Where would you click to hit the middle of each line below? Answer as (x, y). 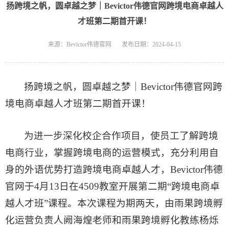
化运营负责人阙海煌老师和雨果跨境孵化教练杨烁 (112, 220)
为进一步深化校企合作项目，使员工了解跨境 (121, 135)
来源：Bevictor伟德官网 (80, 44)
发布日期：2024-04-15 (151, 44)
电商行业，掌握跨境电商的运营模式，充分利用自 (112, 152)
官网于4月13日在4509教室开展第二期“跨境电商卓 (112, 186)
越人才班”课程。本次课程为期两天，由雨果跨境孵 (114, 203)
